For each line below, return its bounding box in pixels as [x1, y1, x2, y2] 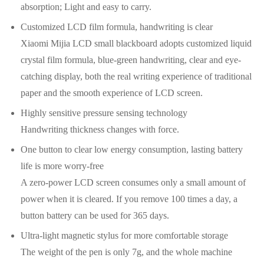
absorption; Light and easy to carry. [21, 2, 151, 12]
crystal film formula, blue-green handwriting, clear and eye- [21, 55, 241, 65]
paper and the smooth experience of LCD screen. [21, 88, 203, 98]
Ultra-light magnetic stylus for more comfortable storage [21, 230, 228, 241]
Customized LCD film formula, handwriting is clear [21, 22, 213, 32]
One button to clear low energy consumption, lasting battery [21, 144, 243, 155]
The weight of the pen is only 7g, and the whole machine [21, 247, 232, 258]
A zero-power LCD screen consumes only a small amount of [21, 177, 246, 188]
